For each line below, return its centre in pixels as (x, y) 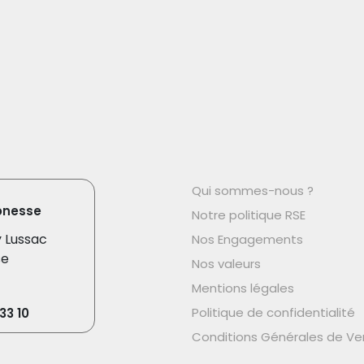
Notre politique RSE (249, 215)
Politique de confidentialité (273, 313)
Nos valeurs (226, 264)
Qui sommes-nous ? (253, 191)
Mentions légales (243, 288)
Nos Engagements (247, 240)
